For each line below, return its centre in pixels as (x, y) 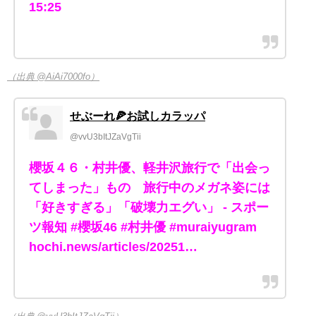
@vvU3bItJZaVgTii (105, 137)
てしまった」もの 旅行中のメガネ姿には (150, 188)
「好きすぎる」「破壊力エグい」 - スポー (149, 208)
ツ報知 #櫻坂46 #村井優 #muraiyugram (143, 227)
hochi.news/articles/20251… (113, 247)
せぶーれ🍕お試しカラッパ (138, 116)
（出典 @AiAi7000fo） (53, 77)
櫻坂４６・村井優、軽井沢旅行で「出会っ (150, 168)
